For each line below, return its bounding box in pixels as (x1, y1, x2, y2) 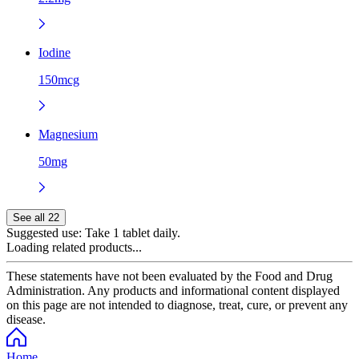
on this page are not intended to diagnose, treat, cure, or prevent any (6, 297, 348, 312)
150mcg (38, 72, 79, 87)
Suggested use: (6, 225, 82, 240)
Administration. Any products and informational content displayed (6, 283, 340, 297)
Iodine (38, 45, 71, 59)
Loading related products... (6, 240, 142, 254)
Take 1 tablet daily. (82, 225, 180, 240)
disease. (6, 312, 46, 326)
